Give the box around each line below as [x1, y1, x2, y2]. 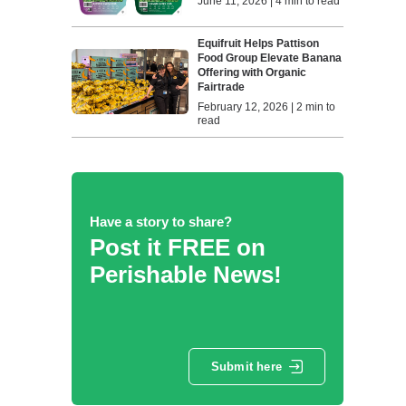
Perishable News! [89, 260, 282, 288]
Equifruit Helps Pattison [198, 36, 320, 50]
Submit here [210, 360, 282, 374]
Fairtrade [198, 80, 246, 93]
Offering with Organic [198, 65, 307, 79]
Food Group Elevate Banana [198, 51, 343, 64]
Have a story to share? [89, 213, 232, 229]
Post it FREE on [89, 233, 266, 261]
